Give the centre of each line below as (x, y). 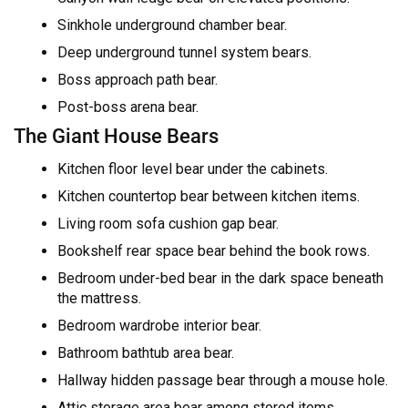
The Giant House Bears (116, 135)
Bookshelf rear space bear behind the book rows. (214, 251)
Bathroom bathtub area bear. (146, 353)
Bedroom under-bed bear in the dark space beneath (220, 279)
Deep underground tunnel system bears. (184, 52)
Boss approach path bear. (138, 79)
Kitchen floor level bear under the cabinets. (193, 169)
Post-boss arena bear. (128, 107)
